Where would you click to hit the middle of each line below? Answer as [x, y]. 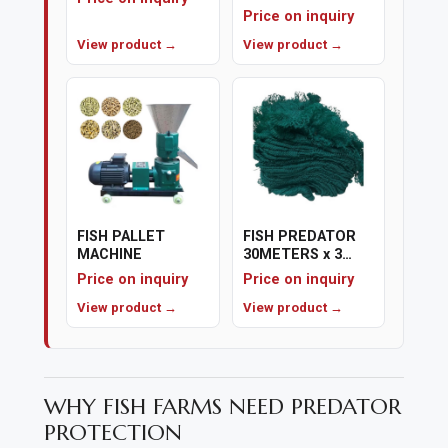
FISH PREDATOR [299, 236]
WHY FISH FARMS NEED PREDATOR [222, 406]
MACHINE [109, 254]
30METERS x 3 [292, 254]
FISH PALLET [121, 236]
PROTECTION [113, 432]
